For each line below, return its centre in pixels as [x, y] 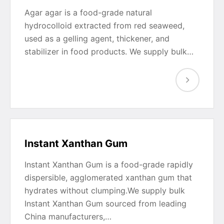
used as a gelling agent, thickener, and [97, 38]
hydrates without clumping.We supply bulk [105, 190]
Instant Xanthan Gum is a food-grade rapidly [109, 164]
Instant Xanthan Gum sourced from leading [105, 203]
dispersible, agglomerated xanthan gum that [108, 177]
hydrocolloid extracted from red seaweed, [104, 25]
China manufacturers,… [68, 216]
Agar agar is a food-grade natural [88, 12]
